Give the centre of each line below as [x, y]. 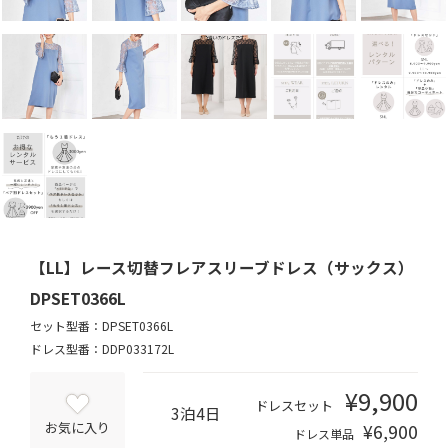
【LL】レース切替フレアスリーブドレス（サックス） [221, 267]
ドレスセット [294, 405]
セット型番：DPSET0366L [101, 326]
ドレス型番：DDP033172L [101, 349]
